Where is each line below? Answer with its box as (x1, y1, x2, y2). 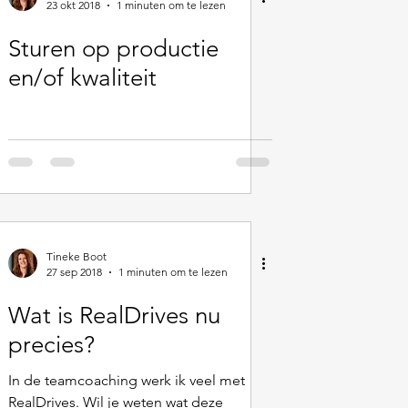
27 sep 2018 (46, 265, 102, 279)
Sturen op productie (8, 35, 219, 63)
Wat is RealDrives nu (8, 301, 220, 330)
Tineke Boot (46, 250, 107, 263)
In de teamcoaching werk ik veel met (8, 372, 245, 389)
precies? (8, 331, 95, 359)
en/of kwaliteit (8, 64, 157, 92)
